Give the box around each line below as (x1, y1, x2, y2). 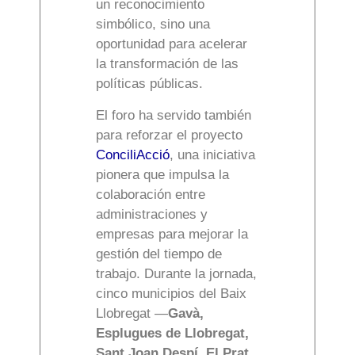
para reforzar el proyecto (96, 128, 242, 143)
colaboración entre (96, 187, 205, 203)
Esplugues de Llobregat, (96, 326, 249, 342)
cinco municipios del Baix (96, 286, 246, 302)
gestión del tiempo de (96, 246, 222, 262)
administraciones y (96, 207, 208, 223)
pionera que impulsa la (96, 167, 229, 183)
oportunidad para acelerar (96, 36, 247, 52)
